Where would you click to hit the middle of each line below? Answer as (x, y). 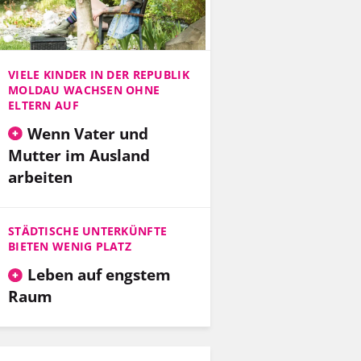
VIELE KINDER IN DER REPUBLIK (99, 74)
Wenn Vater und (87, 133)
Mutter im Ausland (79, 155)
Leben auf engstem (99, 275)
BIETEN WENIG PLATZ (70, 247)
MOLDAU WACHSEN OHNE (84, 89)
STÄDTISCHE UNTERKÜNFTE (88, 231)
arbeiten (40, 176)
